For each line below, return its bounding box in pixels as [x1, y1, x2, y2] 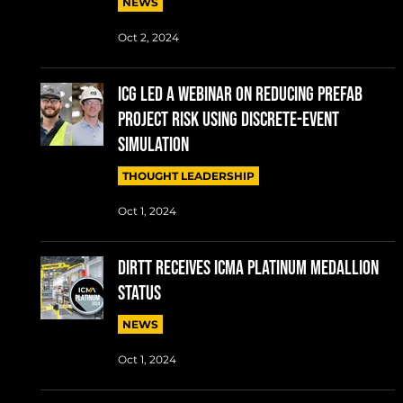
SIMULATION [117, 132, 189, 157]
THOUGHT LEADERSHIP [121, 168, 255, 183]
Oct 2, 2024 [117, 31, 179, 45]
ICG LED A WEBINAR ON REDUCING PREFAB [117, 82, 363, 107]
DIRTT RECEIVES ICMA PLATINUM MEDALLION [117, 255, 379, 281]
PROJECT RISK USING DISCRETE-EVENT [117, 107, 339, 132]
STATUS [117, 281, 161, 306]
